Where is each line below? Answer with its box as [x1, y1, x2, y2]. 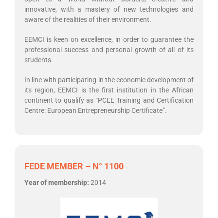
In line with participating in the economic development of [24, 75, 194, 84]
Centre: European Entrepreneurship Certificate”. [24, 106, 167, 114]
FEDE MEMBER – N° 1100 [24, 161, 124, 171]
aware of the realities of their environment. [24, 15, 151, 23]
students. [24, 55, 53, 64]
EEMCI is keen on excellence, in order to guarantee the [24, 35, 194, 43]
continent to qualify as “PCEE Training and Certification [24, 96, 194, 104]
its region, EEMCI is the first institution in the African [24, 86, 194, 94]
